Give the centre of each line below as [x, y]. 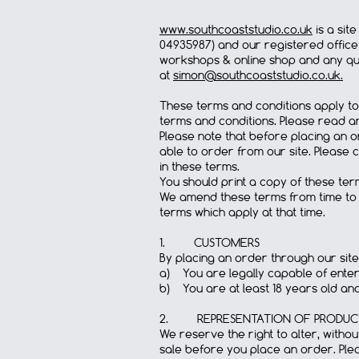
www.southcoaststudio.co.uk [236, 30]
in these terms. [200, 167]
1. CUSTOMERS [210, 243]
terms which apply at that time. [242, 212]
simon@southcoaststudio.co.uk [257, 75]
